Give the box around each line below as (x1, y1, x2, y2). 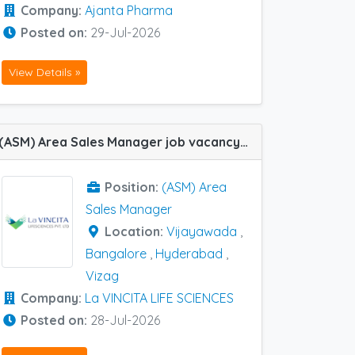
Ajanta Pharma (85, 2, 173, 19)
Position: (105, 178, 162, 195)
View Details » (9, 64, 80, 79)
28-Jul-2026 (90, 311, 160, 328)
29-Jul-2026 (90, 25, 160, 41)
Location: (105, 223, 166, 239)
